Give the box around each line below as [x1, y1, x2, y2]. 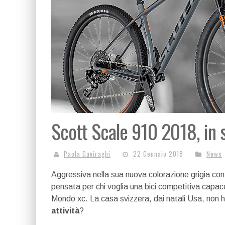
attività [51, 206, 79, 215]
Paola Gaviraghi [64, 149, 110, 159]
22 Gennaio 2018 [133, 149, 183, 159]
